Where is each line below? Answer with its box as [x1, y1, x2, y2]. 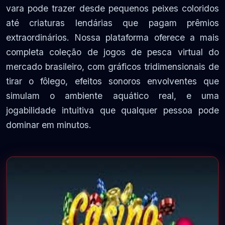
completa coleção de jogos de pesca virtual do [6, 47, 219, 57]
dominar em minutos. [6, 120, 91, 130]
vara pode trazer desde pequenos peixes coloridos [6, 3, 219, 14]
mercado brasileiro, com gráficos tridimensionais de [6, 61, 219, 72]
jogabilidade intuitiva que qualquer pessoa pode [6, 105, 219, 116]
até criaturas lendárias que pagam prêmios [6, 18, 219, 28]
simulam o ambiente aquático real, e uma [6, 90, 219, 101]
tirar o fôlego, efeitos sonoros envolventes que [6, 76, 219, 86]
